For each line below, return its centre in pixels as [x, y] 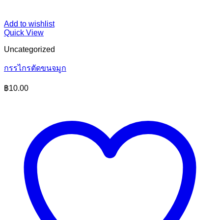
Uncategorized [29, 50]
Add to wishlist [29, 24]
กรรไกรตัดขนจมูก [35, 68]
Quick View [24, 33]
